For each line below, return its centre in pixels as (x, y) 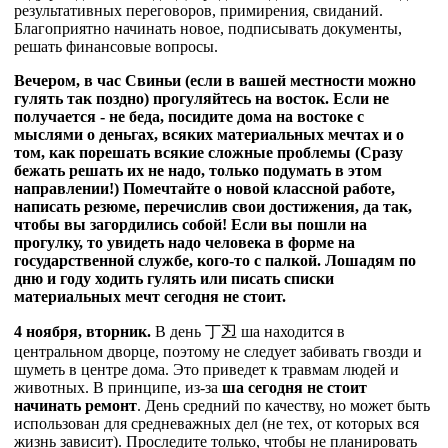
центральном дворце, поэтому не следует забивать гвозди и (218, 351)
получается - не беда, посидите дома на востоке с (189, 116)
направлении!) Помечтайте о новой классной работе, (204, 188)
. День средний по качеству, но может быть (283, 405)
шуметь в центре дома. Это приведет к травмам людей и (206, 369)
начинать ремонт (75, 405)
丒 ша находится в (283, 331)
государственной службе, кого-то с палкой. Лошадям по (215, 260)
